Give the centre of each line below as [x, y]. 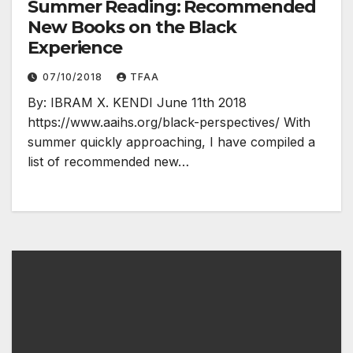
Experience [75, 47]
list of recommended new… [108, 161]
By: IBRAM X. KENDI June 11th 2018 [137, 102]
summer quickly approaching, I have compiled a [171, 141]
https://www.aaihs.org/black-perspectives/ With [169, 122]
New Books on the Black [132, 27]
